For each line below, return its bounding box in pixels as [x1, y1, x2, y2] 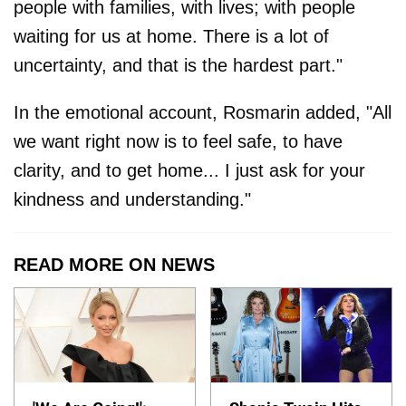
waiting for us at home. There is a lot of [14, 26, 329, 47]
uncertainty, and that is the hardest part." [14, 55, 343, 76]
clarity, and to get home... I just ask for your [14, 160, 365, 181]
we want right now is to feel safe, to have [14, 131, 343, 152]
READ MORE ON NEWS [14, 255, 215, 275]
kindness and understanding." [14, 189, 251, 210]
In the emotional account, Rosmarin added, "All [14, 102, 391, 123]
